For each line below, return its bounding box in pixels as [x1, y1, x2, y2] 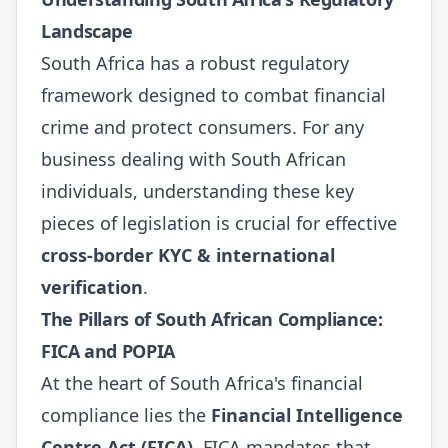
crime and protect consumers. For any [41, 114, 364, 139]
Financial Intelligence [211, 402, 403, 427]
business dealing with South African [41, 146, 346, 171]
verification [41, 274, 143, 299]
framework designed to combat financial [41, 82, 386, 107]
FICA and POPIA [41, 338, 175, 363]
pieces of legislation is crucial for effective [41, 210, 397, 235]
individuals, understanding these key [41, 178, 354, 203]
